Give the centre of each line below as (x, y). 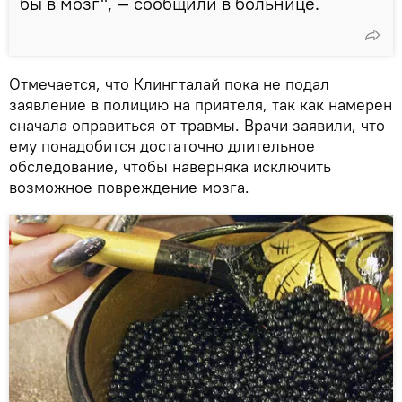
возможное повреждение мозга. (129, 187)
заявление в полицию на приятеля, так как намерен (201, 104)
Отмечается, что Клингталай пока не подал (169, 83)
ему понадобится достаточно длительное (162, 145)
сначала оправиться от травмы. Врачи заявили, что (197, 125)
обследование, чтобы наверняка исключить (170, 166)
